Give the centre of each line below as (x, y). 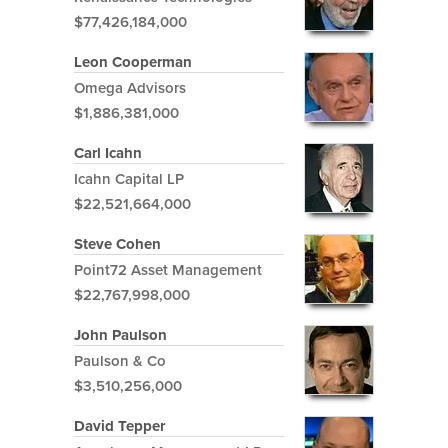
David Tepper (119, 426)
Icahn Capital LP (129, 179)
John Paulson (120, 335)
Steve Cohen (117, 244)
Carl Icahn (108, 153)
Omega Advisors (130, 88)
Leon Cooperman (133, 62)
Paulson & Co (120, 361)
